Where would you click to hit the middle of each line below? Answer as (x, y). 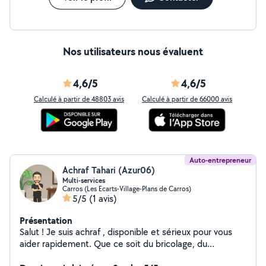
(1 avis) (103, 199)
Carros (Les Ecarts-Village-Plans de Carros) (127, 189)
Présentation (46, 220)
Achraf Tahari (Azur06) (109, 170)
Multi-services (84, 180)
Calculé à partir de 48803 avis (79, 99)
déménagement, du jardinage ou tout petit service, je (127, 256)
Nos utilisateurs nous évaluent (133, 51)
